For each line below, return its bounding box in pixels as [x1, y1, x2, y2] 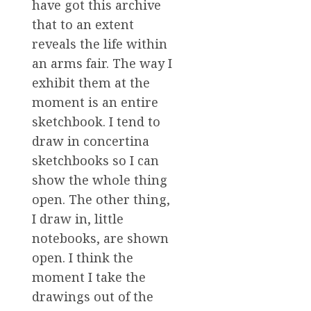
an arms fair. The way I [32, 55, 172, 72]
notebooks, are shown [32, 230, 169, 247]
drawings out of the [32, 288, 153, 305]
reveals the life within [32, 35, 167, 53]
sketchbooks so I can [32, 152, 159, 169]
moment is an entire [32, 94, 158, 111]
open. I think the [32, 249, 133, 267]
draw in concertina [32, 133, 149, 150]
